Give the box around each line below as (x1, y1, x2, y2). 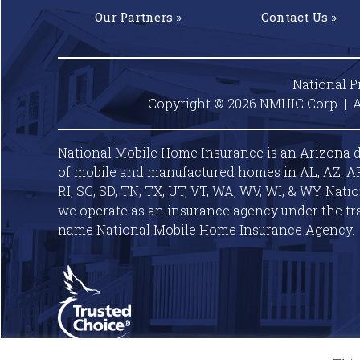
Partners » (119, 9, 182, 26)
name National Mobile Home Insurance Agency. (58, 221, 354, 239)
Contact (260, 9, 312, 26)
